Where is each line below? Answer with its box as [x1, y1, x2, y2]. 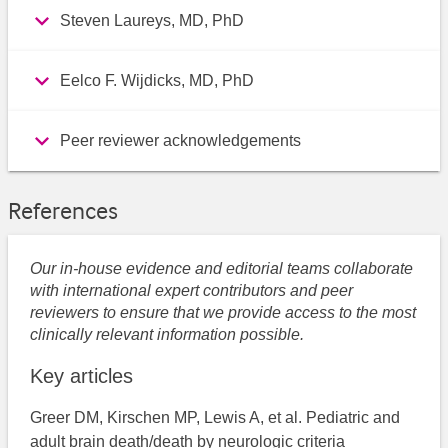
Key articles [30, 364, 134, 387]
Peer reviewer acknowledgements [60, 132, 301, 150]
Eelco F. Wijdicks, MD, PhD [60, 72, 254, 90]
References [8, 197, 118, 226]
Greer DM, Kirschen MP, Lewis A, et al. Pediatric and [30, 408, 401, 426]
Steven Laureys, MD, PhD [60, 12, 244, 30]
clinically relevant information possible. [30, 325, 305, 343]
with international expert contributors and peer [30, 281, 354, 299]
